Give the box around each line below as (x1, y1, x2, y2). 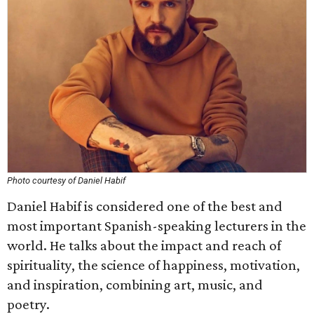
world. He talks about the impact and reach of (7, 237, 281, 254)
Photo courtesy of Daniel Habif (7, 175, 125, 186)
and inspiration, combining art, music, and (7, 276, 263, 293)
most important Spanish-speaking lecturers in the (7, 217, 306, 234)
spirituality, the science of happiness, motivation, (7, 257, 300, 273)
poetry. (7, 296, 50, 313)
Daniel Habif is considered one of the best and (7, 198, 282, 214)
